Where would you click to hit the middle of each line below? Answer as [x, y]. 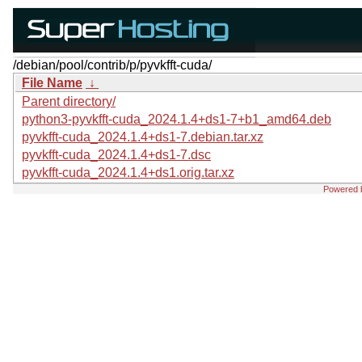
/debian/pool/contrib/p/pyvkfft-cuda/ [112, 65]
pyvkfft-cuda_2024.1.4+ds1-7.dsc [116, 155]
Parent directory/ [69, 101]
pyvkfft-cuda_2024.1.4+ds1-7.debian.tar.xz [143, 137]
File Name [52, 83]
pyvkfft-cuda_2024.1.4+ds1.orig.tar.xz [128, 173]
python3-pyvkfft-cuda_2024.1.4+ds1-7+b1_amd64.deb [177, 119]
